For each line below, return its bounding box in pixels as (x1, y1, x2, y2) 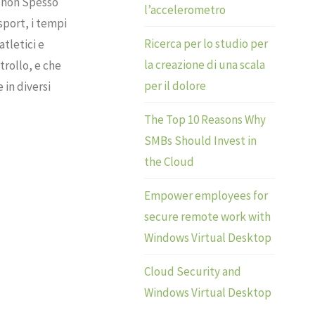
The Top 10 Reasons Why (144, 111, 266, 127)
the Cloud (144, 153, 195, 169)
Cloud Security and (144, 263, 242, 279)
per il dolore (144, 77, 207, 94)
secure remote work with (144, 208, 271, 224)
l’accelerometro (144, 1, 226, 18)
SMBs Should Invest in (144, 132, 257, 148)
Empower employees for (144, 187, 269, 203)
